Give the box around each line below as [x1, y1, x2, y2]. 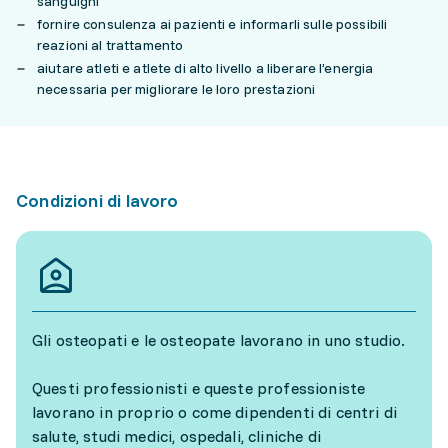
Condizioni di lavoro [16, 189, 179, 212]
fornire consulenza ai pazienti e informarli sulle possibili [37, 15, 388, 33]
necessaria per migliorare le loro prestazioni [37, 80, 316, 98]
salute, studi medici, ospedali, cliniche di [32, 426, 321, 446]
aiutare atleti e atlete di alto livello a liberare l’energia [37, 59, 374, 77]
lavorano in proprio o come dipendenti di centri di [32, 402, 398, 422]
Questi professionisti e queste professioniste [32, 378, 366, 398]
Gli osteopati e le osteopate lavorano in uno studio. [32, 330, 406, 350]
